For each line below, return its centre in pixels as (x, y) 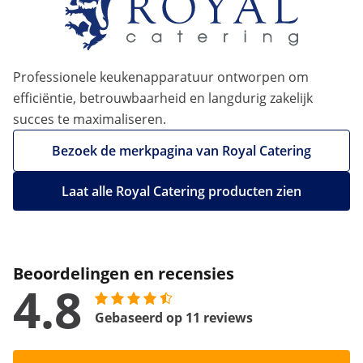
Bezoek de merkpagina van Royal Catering (181, 151)
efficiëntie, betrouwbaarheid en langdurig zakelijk (163, 98)
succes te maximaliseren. (90, 120)
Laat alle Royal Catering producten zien (181, 192)
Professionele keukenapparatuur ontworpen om (161, 77)
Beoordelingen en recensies (124, 274)
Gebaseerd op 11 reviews (174, 318)
